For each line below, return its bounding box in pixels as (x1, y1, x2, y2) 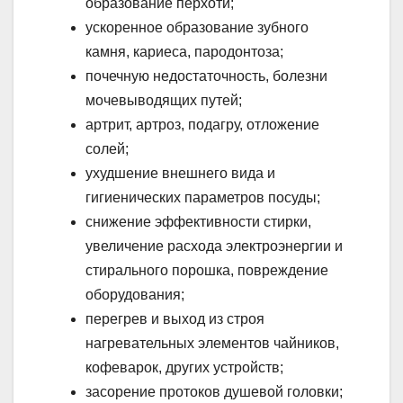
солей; (85, 140, 129, 157)
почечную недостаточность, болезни (85, 67, 327, 84)
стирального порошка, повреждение (85, 262, 328, 278)
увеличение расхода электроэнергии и (85, 237, 343, 254)
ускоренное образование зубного (85, 19, 309, 35)
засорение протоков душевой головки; (85, 383, 343, 399)
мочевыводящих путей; (85, 92, 242, 108)
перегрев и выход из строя (85, 310, 264, 327)
